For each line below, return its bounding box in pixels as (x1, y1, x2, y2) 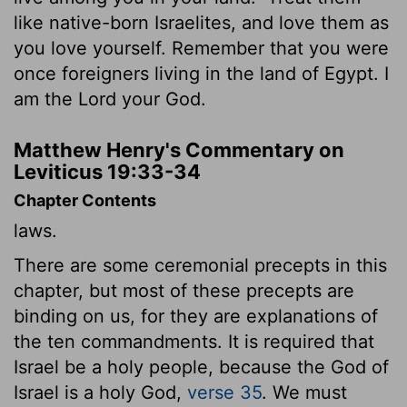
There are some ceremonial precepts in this (14, 253, 387, 276)
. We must (262, 381, 347, 403)
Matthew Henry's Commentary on (14, 137, 344, 162)
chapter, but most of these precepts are (14, 279, 354, 302)
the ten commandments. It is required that (14, 330, 374, 352)
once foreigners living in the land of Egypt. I (14, 62, 389, 84)
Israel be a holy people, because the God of (14, 355, 389, 378)
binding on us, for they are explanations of (14, 304, 378, 327)
